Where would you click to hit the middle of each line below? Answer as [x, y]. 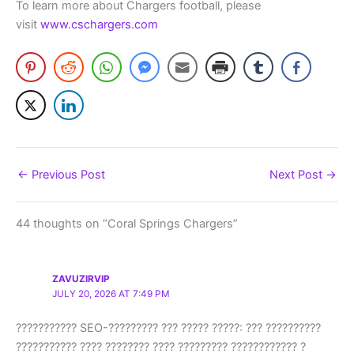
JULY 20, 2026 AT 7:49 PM [111, 294]
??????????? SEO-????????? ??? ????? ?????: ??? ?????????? [168, 328]
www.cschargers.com [99, 24]
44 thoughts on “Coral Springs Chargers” [127, 223]
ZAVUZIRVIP [81, 279]
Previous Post [67, 175]
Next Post [298, 175]
